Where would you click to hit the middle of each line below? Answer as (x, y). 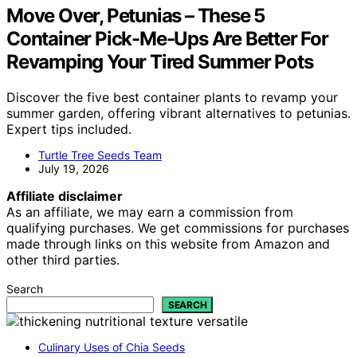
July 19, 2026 (74, 168)
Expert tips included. (69, 129)
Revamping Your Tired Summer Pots (160, 61)
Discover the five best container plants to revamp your (172, 97)
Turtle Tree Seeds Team (100, 155)
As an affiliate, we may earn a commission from (150, 212)
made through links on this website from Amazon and (168, 243)
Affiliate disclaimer (65, 196)
